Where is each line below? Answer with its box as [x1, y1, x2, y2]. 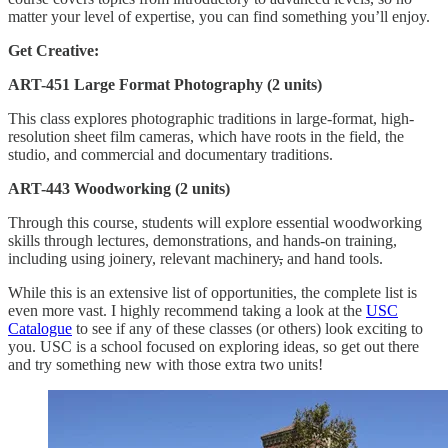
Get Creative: [8, 41, 99, 59]
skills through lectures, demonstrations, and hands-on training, [8, 231, 397, 249]
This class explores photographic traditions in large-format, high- [8, 109, 414, 127]
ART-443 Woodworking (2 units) [8, 179, 230, 197]
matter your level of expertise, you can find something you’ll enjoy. [8, 7, 434, 25]
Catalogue [8, 319, 72, 337]
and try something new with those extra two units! [8, 355, 327, 373]
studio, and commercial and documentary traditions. [8, 145, 337, 163]
